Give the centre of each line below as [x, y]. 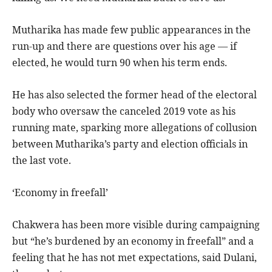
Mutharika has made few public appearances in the [131, 29]
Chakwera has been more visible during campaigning [136, 224]
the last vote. [42, 160]
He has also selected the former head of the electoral [134, 94]
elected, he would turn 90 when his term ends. [120, 62]
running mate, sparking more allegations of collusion [134, 127]
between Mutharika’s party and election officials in [130, 144]
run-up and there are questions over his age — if [124, 46]
